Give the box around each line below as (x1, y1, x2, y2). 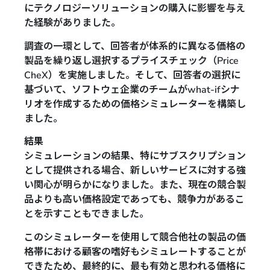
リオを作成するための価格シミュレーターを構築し (24, 97, 246, 111)
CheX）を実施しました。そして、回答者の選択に (24, 68, 240, 82)
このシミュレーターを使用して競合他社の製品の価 (24, 230, 246, 244)
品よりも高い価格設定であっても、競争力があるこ (24, 193, 245, 207)
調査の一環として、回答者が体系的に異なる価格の (24, 39, 245, 53)
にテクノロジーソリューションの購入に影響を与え (24, 2, 245, 16)
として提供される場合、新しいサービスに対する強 (24, 164, 246, 178)
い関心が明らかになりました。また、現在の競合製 (24, 178, 246, 192)
